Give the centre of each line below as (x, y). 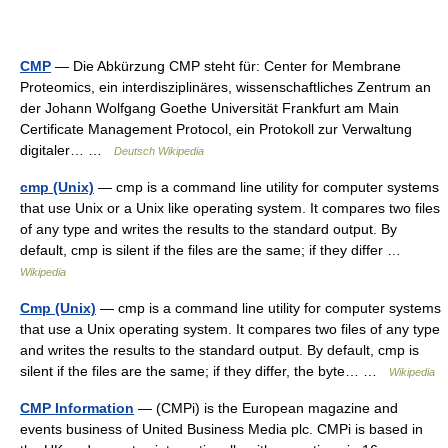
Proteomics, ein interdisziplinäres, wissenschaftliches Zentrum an (225, 87)
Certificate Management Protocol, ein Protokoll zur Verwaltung (216, 129)
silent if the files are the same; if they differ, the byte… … (204, 371)
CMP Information (77, 408)
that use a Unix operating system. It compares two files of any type (230, 329)
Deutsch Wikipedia (159, 151)
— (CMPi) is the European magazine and (266, 408)
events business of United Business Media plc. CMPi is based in (221, 429)
